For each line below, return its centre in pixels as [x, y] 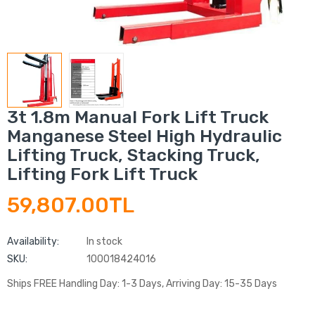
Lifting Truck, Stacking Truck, [134, 155]
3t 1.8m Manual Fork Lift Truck [138, 117]
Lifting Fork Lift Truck [102, 174]
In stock [103, 242]
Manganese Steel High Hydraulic [144, 136]
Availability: [33, 242]
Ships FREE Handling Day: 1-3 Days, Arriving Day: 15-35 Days [142, 284]
